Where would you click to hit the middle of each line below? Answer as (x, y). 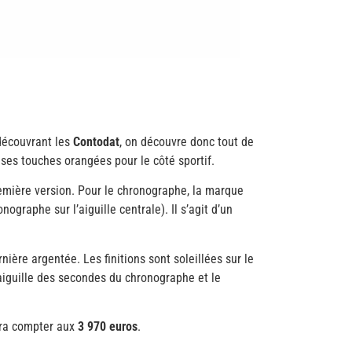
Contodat (96, 142)
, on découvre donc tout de (187, 142)
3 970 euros (108, 327)
